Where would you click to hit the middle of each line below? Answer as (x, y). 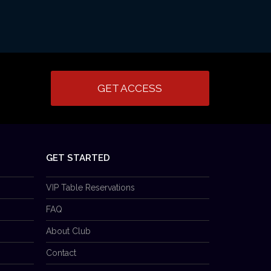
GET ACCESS (130, 88)
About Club (68, 231)
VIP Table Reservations (90, 187)
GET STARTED (78, 158)
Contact (61, 253)
